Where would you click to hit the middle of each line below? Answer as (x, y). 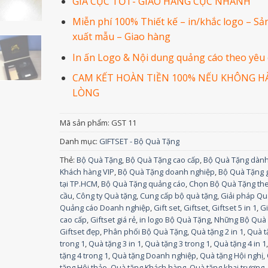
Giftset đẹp (80, 232)
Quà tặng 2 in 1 (217, 232)
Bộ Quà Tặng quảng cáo (144, 184)
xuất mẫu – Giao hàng (122, 37)
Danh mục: (80, 141)
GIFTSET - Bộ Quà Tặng (140, 141)
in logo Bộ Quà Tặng (175, 220)
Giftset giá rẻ (113, 220)
